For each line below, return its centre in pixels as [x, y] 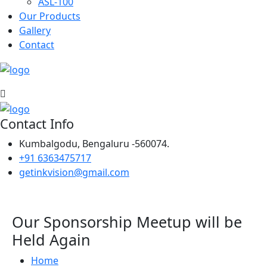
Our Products [50, 16]
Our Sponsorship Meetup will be [127, 221]
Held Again [51, 239]
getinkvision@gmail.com [74, 172]
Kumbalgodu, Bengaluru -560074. [94, 143]
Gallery [35, 31]
